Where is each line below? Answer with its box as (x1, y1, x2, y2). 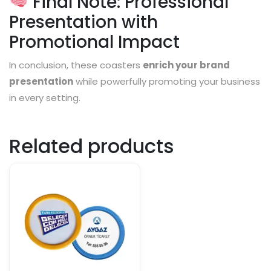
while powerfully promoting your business (73, 74, 260, 88)
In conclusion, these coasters (9, 58, 143, 71)
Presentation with (9, 10, 158, 34)
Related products (9, 132, 174, 160)
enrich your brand (143, 58, 230, 71)
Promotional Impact (9, 30, 180, 54)
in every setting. (9, 91, 80, 104)
